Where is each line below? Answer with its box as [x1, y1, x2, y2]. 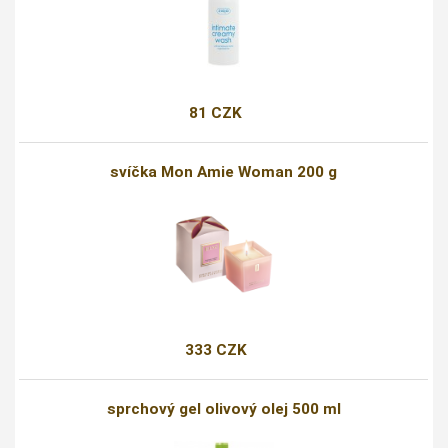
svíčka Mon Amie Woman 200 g [110, 163, 338, 182]
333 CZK [184, 341, 247, 360]
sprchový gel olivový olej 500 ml [106, 400, 341, 419]
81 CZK [189, 104, 243, 123]
